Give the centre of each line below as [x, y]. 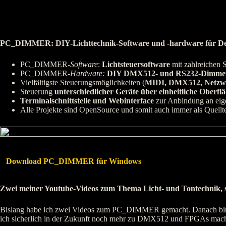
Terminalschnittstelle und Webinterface [87, 101]
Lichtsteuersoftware [136, 65]
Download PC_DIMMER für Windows [74, 161]
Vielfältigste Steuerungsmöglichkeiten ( [82, 83]
